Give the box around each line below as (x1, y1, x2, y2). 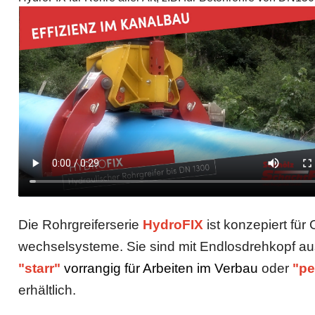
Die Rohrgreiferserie (18, 217, 143, 233)
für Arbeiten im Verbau (121, 261, 259, 276)
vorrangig (64, 261, 122, 276)
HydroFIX (143, 217, 207, 233)
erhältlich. (18, 283, 77, 298)
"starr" (18, 261, 61, 276)
